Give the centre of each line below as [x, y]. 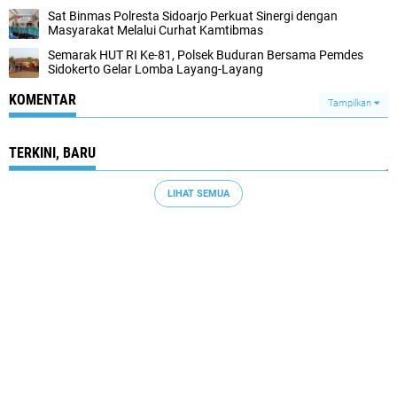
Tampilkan [351, 103]
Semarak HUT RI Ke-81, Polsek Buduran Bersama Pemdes [206, 55]
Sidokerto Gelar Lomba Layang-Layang [156, 69]
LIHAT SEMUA [198, 193]
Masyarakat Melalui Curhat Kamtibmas [156, 30]
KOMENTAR [43, 100]
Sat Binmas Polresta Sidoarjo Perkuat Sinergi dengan [193, 16]
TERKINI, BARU [52, 153]
